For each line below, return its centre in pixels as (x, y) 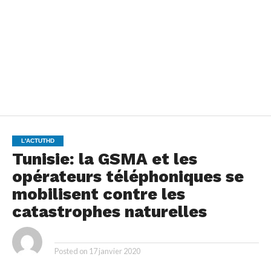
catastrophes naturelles (109, 212)
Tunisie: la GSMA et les (104, 159)
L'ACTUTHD (38, 141)
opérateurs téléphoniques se (128, 177)
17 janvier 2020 (114, 251)
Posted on (71, 251)
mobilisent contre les (98, 194)
